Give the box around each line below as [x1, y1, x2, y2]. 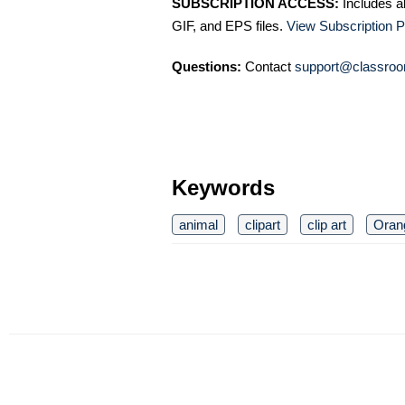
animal [179, 217, 218, 232]
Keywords [172, 175, 275, 200]
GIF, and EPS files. [172, 18, 287, 33]
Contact [241, 59, 295, 74]
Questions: [172, 59, 241, 74]
